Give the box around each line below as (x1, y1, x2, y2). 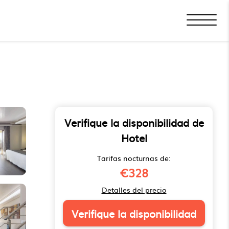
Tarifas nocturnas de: (97, 153, 171, 163)
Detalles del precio (101, 185, 167, 195)
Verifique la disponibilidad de (64, 114, 204, 130)
